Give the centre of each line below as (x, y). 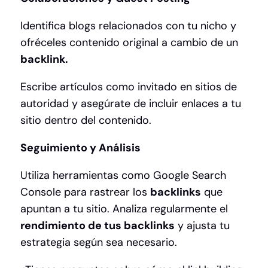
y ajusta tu (202, 226)
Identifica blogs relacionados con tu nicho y (128, 26)
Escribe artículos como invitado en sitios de (129, 87)
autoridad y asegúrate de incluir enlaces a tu (131, 104)
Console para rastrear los (85, 192)
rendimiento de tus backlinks (98, 226)
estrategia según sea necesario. (99, 243)
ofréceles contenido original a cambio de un (129, 43)
